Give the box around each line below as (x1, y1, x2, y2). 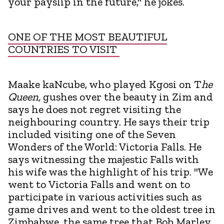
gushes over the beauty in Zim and (40, 89, 213, 103)
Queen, (8, 89, 40, 103)
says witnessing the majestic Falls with (8, 152, 199, 166)
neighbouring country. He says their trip (8, 114, 209, 128)
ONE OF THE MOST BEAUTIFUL (8, 29, 167, 43)
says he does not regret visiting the (8, 102, 181, 116)
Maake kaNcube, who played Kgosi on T (8, 77, 201, 91)
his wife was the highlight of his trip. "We (8, 164, 213, 178)
